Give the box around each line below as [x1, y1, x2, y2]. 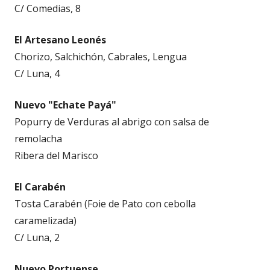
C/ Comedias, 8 [14, 1, 81, 15]
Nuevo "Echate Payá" [14, 98, 116, 111]
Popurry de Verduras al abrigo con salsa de [14, 115, 209, 128]
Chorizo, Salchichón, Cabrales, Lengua [14, 49, 187, 63]
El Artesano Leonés [14, 33, 106, 46]
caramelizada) [14, 213, 77, 227]
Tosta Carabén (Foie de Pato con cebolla [14, 196, 196, 210]
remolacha [14, 131, 62, 145]
